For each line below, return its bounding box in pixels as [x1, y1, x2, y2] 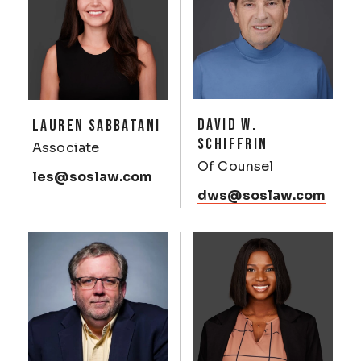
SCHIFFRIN [197, 135, 268, 154]
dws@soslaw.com [197, 187, 326, 204]
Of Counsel [197, 158, 274, 175]
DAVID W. [197, 115, 258, 135]
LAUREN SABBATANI [32, 116, 161, 135]
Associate [32, 139, 100, 156]
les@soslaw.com [32, 168, 153, 185]
